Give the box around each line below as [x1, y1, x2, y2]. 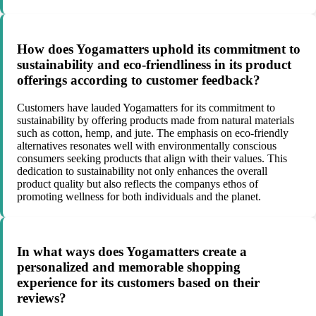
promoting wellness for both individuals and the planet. [17, 190, 261, 202]
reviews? [17, 291, 66, 306]
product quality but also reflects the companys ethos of [17, 177, 258, 190]
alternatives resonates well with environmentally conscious [17, 139, 276, 152]
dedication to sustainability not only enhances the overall [17, 164, 267, 177]
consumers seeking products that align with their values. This [17, 152, 287, 164]
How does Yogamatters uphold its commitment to [17, 41, 300, 56]
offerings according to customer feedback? [17, 72, 260, 87]
